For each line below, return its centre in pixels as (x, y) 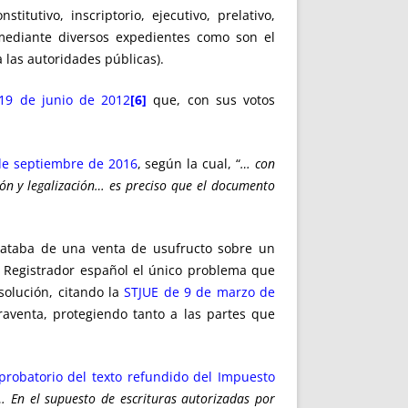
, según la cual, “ (189, 163)
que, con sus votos (211, 100)
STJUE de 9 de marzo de (200, 291)
